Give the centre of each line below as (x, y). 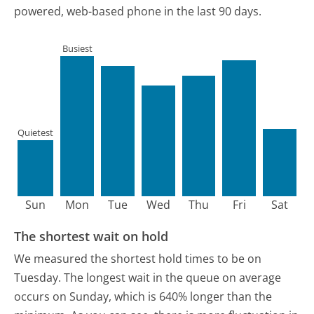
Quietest (36, 133)
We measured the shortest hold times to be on (138, 258)
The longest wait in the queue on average (173, 277)
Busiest (77, 49)
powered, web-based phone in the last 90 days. (138, 11)
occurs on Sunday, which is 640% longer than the (143, 296)
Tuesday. (38, 277)
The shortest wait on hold (91, 237)
